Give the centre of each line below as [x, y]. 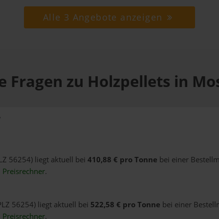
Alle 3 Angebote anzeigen [104, 17]
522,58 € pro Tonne [125, 205]
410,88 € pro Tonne [122, 160]
